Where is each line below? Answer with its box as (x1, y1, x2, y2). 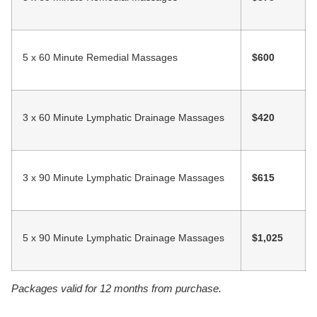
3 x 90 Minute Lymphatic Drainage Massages (23, 172, 224, 183)
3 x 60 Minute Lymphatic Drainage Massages (23, 112, 224, 123)
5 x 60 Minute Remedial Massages (23, 52, 178, 63)
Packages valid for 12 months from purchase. (11, 282, 221, 295)
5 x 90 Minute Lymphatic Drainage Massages (23, 232, 224, 243)
